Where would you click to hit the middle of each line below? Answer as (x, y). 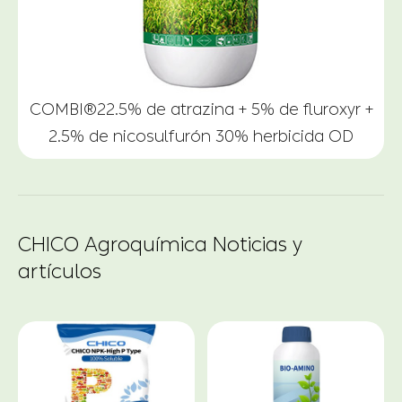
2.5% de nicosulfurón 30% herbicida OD (201, 136)
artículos (60, 271)
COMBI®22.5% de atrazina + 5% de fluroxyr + (201, 109)
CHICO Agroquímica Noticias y (160, 245)
